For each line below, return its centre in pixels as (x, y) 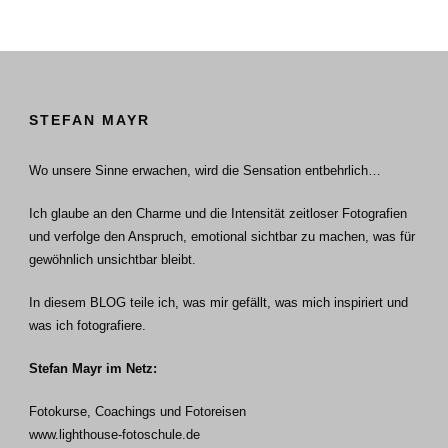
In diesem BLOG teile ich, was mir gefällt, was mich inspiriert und (218, 302)
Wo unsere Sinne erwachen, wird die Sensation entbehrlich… (205, 170)
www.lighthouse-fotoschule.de (114, 434)
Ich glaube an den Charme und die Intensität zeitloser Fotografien (218, 213)
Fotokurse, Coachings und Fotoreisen (137, 411)
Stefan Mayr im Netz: (93, 368)
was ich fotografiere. (87, 325)
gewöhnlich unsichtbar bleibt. (112, 259)
